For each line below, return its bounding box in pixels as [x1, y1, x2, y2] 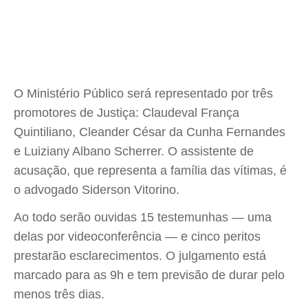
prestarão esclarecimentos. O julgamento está [14, 249, 266, 263]
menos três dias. [14, 287, 104, 301]
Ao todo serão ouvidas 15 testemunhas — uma [14, 210, 272, 224]
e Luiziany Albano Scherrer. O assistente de [14, 144, 254, 158]
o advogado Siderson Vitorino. [14, 183, 179, 197]
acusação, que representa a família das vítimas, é [14, 164, 287, 177]
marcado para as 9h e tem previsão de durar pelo [14, 268, 285, 282]
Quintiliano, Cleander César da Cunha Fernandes [14, 125, 285, 139]
